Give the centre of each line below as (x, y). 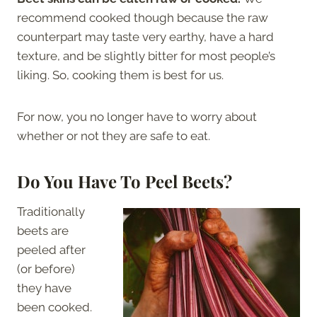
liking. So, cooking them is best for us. (120, 75)
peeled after (51, 249)
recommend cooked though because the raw (143, 17)
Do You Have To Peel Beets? (125, 181)
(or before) (46, 269)
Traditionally (51, 211)
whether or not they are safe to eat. (114, 136)
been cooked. (54, 307)
